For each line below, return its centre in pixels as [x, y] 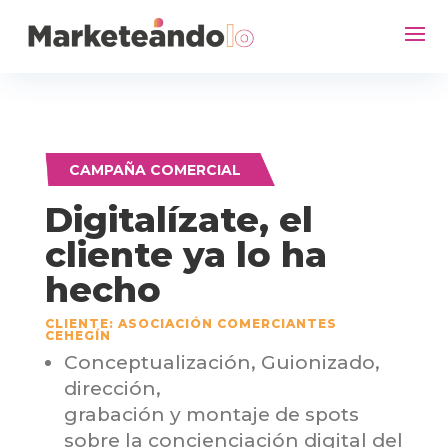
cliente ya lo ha [185, 254]
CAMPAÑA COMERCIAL [154, 169]
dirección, [112, 388]
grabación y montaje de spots [211, 414]
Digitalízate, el [178, 219]
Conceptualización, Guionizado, [221, 362]
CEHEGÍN [77, 335]
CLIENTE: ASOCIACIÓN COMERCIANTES [190, 323]
